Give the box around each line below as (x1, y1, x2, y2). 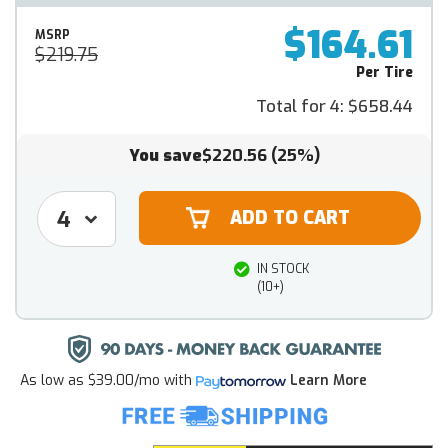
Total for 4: (256, 95, 348, 118)
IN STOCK (256, 261, 309, 278)
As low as (20, 371, 84, 391)
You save (128, 144, 202, 167)
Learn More (290, 371, 367, 391)
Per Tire (356, 63, 413, 83)
